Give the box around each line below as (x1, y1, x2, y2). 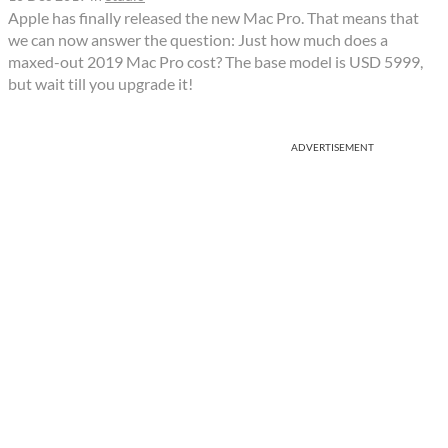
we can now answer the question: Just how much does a (8, 29, 388, 49)
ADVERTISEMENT (291, 140, 374, 153)
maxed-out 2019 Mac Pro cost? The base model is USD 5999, (8, 51, 423, 71)
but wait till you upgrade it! (8, 73, 193, 93)
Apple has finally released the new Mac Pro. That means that (8, 7, 419, 27)
